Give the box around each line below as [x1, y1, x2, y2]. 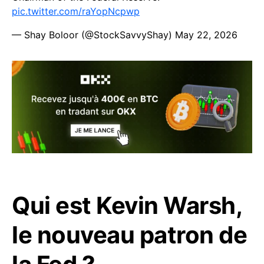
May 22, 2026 [175, 29, 237, 41]
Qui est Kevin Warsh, [12, 190, 242, 220]
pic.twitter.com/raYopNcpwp [12, 5, 140, 18]
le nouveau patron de [12, 220, 247, 249]
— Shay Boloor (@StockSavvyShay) [12, 29, 175, 41]
